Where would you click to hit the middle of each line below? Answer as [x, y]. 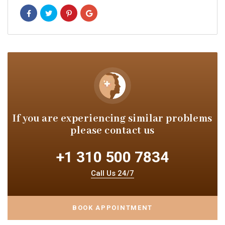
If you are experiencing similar [89, 119]
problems [189, 119]
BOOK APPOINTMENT [113, 207]
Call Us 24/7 [113, 173]
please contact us [113, 131]
